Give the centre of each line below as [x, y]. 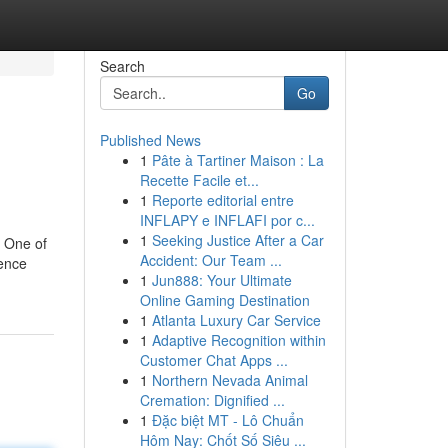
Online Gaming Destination [224, 300]
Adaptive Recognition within [238, 340]
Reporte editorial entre [222, 200]
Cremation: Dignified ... [212, 400]
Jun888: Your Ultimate [221, 280]
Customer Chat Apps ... [213, 360]
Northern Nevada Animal [229, 380]
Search [122, 66]
